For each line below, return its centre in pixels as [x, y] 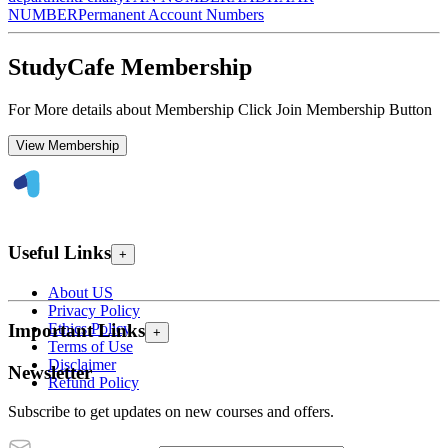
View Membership [67, 146]
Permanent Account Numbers [171, 15]
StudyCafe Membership [130, 67]
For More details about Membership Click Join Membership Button [220, 110]
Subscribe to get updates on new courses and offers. [171, 411]
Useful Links [59, 252]
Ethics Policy [89, 328]
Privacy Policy [94, 310]
